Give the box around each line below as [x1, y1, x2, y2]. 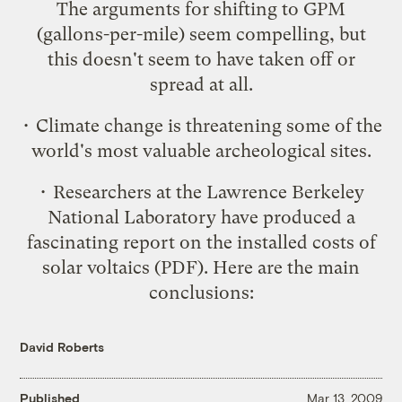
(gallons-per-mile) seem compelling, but [36, 22, 366, 45]
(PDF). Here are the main [150, 256, 360, 278]
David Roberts [20, 338, 105, 354]
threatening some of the [185, 114, 382, 136]
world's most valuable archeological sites [31, 139, 367, 162]
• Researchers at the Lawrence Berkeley [38, 180, 364, 203]
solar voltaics [42, 256, 150, 278]
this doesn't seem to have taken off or [47, 48, 355, 70]
